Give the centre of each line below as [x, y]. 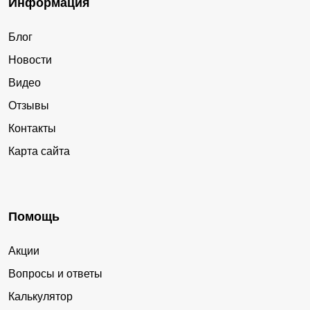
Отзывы [29, 105]
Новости [30, 60]
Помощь [34, 216]
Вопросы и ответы [55, 273]
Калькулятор [40, 296]
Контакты [32, 128]
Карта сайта [39, 151]
